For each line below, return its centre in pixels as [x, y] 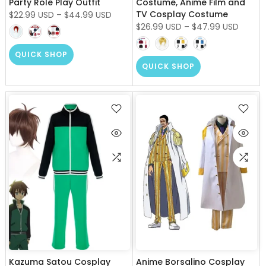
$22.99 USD [31, 15]
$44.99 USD [88, 15]
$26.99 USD [159, 27]
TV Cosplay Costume [182, 15]
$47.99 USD [215, 27]
